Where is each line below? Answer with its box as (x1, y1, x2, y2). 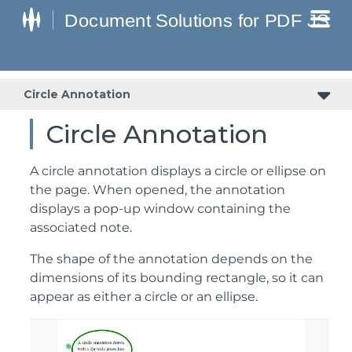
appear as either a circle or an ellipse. (30, 289, 258, 304)
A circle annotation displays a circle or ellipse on (30, 163, 326, 178)
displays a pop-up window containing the (30, 201, 291, 216)
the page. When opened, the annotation (30, 182, 285, 197)
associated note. (30, 220, 132, 235)
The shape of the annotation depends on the (30, 251, 313, 266)
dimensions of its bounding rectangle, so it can (30, 270, 324, 285)
